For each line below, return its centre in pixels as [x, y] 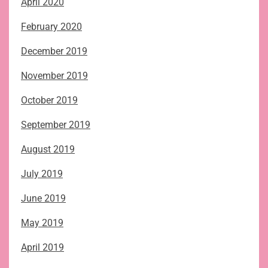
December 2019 [54, 51]
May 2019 [42, 223]
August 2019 [48, 150]
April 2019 [42, 248]
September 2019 [56, 125]
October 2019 [49, 100]
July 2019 [42, 174]
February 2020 [51, 27]
